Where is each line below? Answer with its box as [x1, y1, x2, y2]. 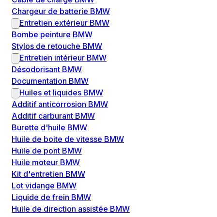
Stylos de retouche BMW [12, 41, 102, 51]
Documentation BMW [12, 76, 89, 86]
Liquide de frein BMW [12, 192, 91, 202]
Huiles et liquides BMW [19, 88, 103, 98]
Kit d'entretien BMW [12, 169, 85, 179]
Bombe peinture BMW [12, 30, 93, 40]
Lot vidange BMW [12, 181, 77, 191]
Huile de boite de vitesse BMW [12, 134, 124, 144]
